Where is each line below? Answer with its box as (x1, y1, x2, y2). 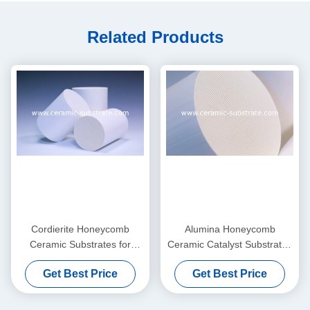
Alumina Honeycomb (184, 224, 275, 235)
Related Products (86, 28, 224, 46)
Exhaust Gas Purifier (35, 254, 125, 266)
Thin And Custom (192, 254, 268, 266)
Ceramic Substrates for (30, 239, 131, 250)
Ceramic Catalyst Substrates (167, 239, 292, 250)
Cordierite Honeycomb (31, 224, 129, 235)
